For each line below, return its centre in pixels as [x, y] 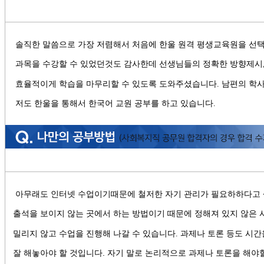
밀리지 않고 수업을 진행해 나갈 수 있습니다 [95, 233]
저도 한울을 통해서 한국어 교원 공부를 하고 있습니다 [115, 103]
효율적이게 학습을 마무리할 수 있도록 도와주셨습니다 [116, 83]
